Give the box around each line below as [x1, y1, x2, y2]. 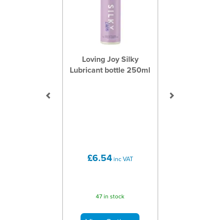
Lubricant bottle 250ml [70, 64, 150, 76]
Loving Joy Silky [82, 54, 138, 65]
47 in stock [96, 192, 124, 200]
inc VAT [111, 154, 133, 163]
